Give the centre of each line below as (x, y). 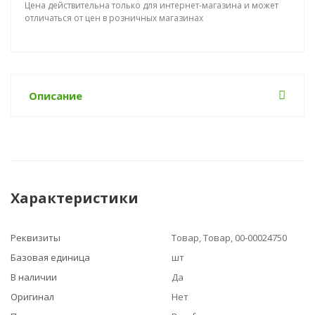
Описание (56, 96)
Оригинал (32, 297)
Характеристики (75, 198)
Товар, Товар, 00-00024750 (229, 238)
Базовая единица (50, 257)
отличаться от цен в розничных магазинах (114, 18)
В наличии (34, 277)
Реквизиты (36, 238)
